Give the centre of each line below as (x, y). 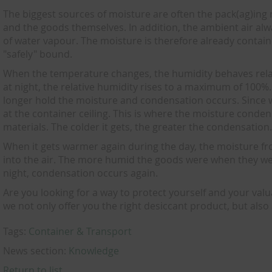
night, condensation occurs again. (81, 173)
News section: (36, 251)
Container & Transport (80, 231)
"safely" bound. (38, 54)
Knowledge (94, 251)
